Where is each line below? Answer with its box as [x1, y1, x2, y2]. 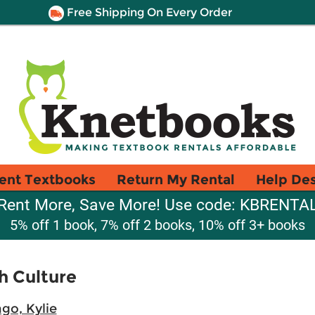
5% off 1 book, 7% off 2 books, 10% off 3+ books [10, 217, 305, 233]
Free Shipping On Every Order [63, 6, 232, 19]
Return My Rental [117, 171, 235, 188]
